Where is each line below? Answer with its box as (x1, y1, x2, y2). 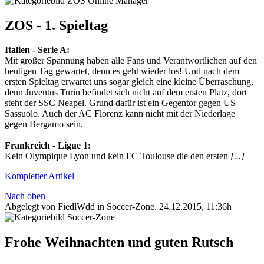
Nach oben (5, 191, 45, 202)
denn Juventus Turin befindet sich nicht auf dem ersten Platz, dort (5, 87, 247, 98)
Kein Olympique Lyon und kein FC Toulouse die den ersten (5, 151, 230, 161)
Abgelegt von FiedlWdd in (5, 202, 107, 212)
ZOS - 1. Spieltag (5, 17, 108, 33)
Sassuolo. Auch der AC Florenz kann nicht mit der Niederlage (5, 108, 235, 119)
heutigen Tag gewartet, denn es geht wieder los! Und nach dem (5, 66, 239, 77)
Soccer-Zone (107, 202, 154, 212)
